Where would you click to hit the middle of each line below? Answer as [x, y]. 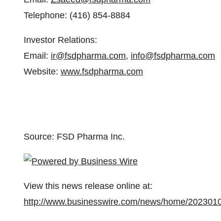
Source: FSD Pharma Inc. [74, 137]
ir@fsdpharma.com [88, 56]
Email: [37, 56]
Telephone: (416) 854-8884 [77, 15]
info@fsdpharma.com [173, 56]
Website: [42, 72]
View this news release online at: [88, 186]
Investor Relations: [60, 40]
